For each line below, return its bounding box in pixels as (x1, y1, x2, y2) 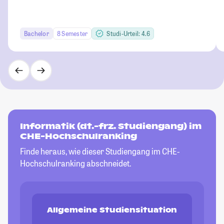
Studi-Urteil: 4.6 (106, 29, 150, 38)
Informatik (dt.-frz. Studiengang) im (20, 121, 201, 132)
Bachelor (24, 29, 49, 38)
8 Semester (56, 29, 88, 38)
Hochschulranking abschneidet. (20, 158, 131, 169)
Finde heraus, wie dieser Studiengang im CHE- (20, 146, 179, 157)
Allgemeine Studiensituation (47, 205, 177, 215)
